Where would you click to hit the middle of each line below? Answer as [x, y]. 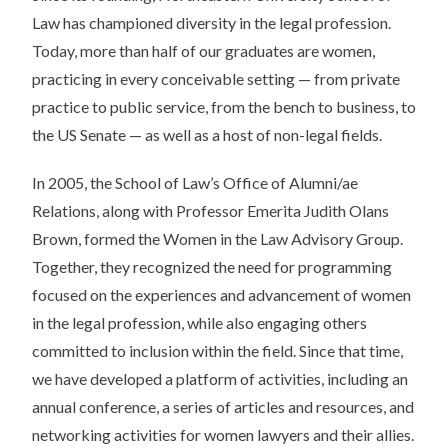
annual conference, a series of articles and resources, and [223, 407]
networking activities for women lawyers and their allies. [223, 435]
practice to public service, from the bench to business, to [224, 107]
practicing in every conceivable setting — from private [216, 79]
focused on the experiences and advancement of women [221, 295]
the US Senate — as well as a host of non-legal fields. [207, 135]
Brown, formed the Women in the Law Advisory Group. [217, 239]
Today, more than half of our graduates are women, [203, 51]
